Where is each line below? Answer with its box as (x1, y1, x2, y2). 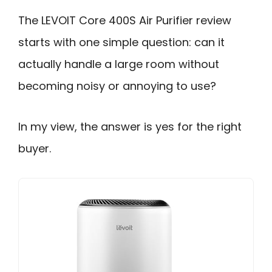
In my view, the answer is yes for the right (18, 118, 242, 134)
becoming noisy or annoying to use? (18, 78, 216, 93)
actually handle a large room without (18, 56, 219, 72)
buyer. (18, 140, 51, 156)
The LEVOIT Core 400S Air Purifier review (18, 13, 231, 28)
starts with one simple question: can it (18, 35, 225, 50)
